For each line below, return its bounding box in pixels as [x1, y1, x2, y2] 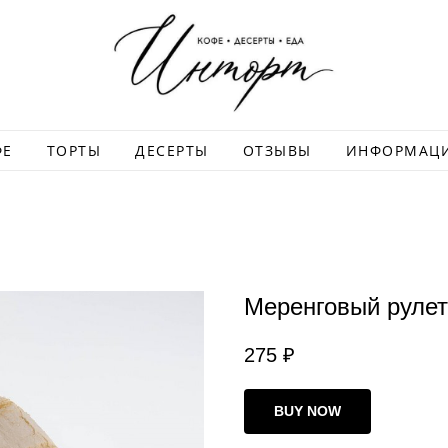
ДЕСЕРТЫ [135, 141, 209, 160]
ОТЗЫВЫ [242, 141, 312, 160]
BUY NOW [274, 402, 341, 419]
